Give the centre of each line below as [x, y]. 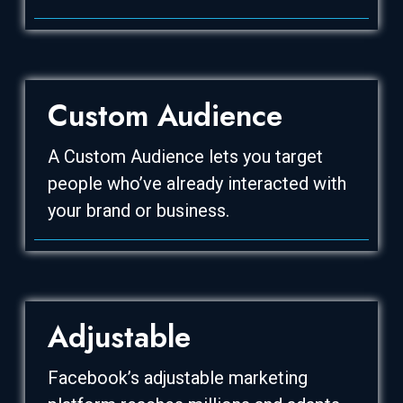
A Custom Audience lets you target [185, 156]
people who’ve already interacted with [197, 183]
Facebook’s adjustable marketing [178, 377]
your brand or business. [139, 210]
